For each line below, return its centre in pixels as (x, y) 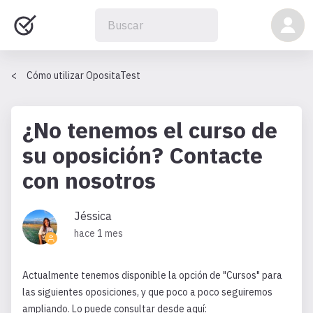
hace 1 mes (99, 233)
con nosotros (89, 180)
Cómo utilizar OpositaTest (83, 75)
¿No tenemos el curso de (150, 130)
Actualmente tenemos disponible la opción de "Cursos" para (152, 275)
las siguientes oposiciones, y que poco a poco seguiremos (147, 292)
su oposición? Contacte (143, 155)
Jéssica (93, 216)
